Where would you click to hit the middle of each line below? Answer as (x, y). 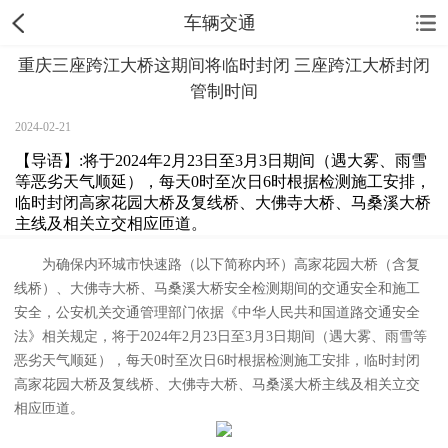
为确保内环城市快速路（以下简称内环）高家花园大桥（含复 (231, 265)
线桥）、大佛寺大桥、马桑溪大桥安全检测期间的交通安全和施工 (217, 289)
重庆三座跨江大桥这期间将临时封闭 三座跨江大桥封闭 (224, 66)
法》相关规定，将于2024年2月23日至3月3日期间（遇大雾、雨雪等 (220, 337)
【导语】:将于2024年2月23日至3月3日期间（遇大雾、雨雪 (221, 160)
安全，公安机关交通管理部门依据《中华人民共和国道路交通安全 (217, 313)
